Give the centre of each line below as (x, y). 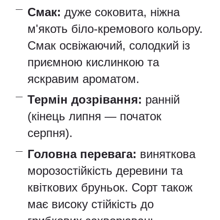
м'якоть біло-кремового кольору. (115, 28)
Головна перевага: (82, 154)
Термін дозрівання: (85, 100)
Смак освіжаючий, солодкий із (109, 45)
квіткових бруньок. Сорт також (110, 187)
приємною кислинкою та (93, 62)
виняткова (166, 154)
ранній (161, 100)
